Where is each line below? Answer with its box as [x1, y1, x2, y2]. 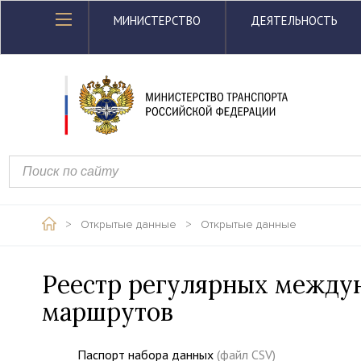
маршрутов [42, 297, 173, 327]
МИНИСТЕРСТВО [114, 13, 201, 28]
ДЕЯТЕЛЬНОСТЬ [251, 13, 338, 28]
